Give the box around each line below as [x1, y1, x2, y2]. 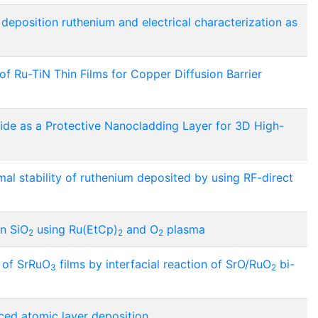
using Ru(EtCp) [33, 222, 118, 237]
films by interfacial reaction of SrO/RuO [56, 257, 271, 272]
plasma [163, 222, 205, 237]
